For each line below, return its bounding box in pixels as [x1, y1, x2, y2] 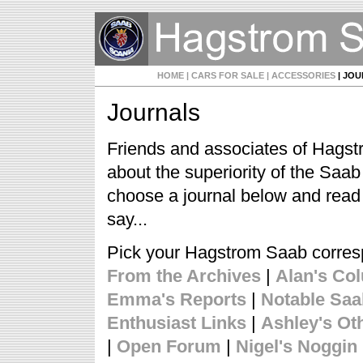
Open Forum [117, 336, 221, 357]
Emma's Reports [107, 289, 246, 310]
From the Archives [107, 266, 261, 286]
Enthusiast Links [107, 313, 246, 333]
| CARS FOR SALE [184, 70, 264, 80]
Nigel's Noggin [236, 336, 357, 357]
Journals [107, 99, 200, 126]
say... [107, 209, 147, 229]
